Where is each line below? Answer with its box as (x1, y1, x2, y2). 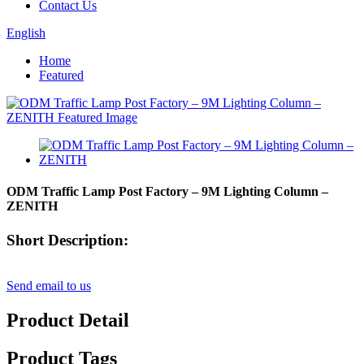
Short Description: (6, 231, 128, 249)
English (6, 26, 45, 40)
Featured (39, 68, 84, 82)
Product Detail (6, 310, 129, 331)
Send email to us (6, 279, 91, 293)
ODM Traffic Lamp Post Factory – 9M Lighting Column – (6, 184, 328, 199)
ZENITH (6, 199, 58, 214)
